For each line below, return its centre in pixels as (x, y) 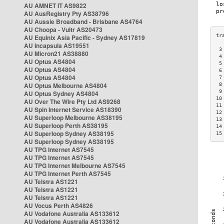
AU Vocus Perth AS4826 (58, 205)
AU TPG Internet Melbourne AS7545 (75, 165)
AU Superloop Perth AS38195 (66, 125)
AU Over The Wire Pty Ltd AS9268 (72, 101)
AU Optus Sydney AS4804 (61, 93)
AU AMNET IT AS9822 (55, 5)
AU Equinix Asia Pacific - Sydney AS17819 (84, 37)
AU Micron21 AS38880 (56, 53)
